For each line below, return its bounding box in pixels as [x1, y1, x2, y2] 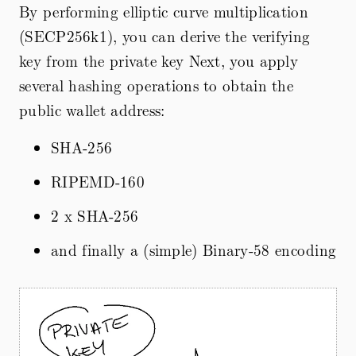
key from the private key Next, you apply [19, 48, 298, 72]
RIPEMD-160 [51, 169, 145, 192]
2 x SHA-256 [51, 203, 139, 226]
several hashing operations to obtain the [19, 73, 293, 96]
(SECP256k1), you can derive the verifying [19, 24, 311, 47]
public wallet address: [19, 98, 165, 121]
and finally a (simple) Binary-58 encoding [51, 238, 337, 261]
